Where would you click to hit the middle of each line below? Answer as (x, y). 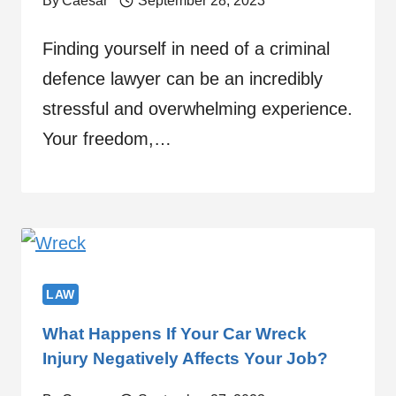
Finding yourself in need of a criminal (186, 48)
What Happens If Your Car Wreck (175, 333)
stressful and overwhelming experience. (198, 108)
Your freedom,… (107, 138)
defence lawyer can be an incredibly (183, 78)
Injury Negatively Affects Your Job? (185, 358)
